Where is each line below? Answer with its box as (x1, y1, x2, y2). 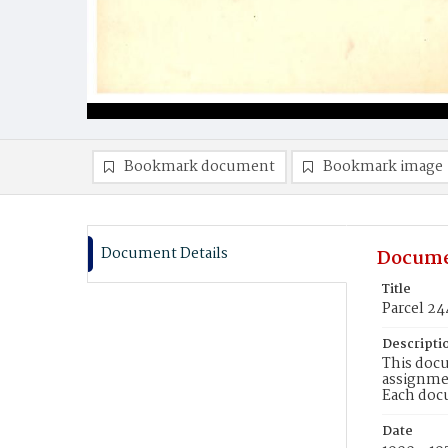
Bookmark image (323, 155, 443, 179)
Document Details (101, 242, 228, 266)
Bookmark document (124, 155, 275, 179)
